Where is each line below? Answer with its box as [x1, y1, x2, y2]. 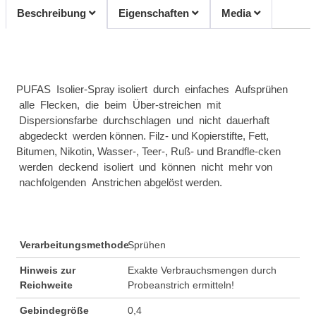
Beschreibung [17, 6, 89, 19]
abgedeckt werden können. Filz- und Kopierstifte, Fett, [16, 129, 269, 142]
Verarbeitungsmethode [20, 238, 129, 250]
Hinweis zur [20, 264, 75, 276]
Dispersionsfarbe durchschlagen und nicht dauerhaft [16, 114, 269, 126]
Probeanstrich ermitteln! [127, 279, 234, 291]
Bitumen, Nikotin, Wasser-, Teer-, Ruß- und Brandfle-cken [16, 145, 281, 157]
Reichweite [20, 279, 73, 291]
